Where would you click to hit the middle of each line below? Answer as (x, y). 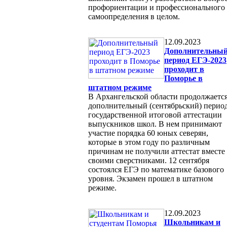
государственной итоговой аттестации (155, 115)
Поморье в (183, 78)
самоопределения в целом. (134, 16)
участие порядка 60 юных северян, (148, 133)
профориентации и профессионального (157, 7)
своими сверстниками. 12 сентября (149, 160)
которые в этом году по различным (149, 142)
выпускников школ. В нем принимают (155, 124)
